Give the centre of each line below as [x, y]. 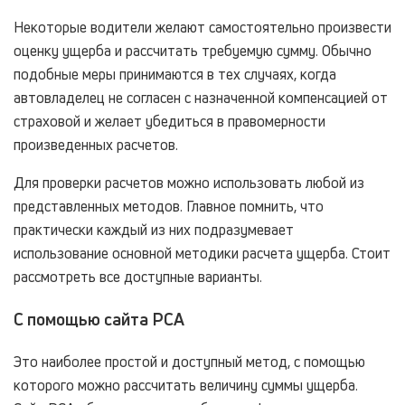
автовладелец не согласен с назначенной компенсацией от [201, 98]
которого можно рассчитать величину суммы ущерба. [186, 385]
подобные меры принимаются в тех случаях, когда [175, 75]
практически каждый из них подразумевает [154, 230]
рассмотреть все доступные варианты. [138, 277]
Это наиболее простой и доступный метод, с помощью [189, 361]
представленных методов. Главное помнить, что [169, 207]
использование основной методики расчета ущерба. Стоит [202, 254]
